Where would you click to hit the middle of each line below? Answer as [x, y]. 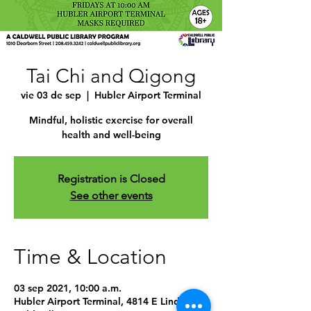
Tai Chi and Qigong [111, 76]
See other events [111, 195]
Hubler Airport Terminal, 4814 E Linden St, [110, 301]
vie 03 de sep [51, 95]
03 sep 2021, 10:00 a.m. [68, 288]
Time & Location [90, 257]
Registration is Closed [111, 179]
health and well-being [111, 135]
